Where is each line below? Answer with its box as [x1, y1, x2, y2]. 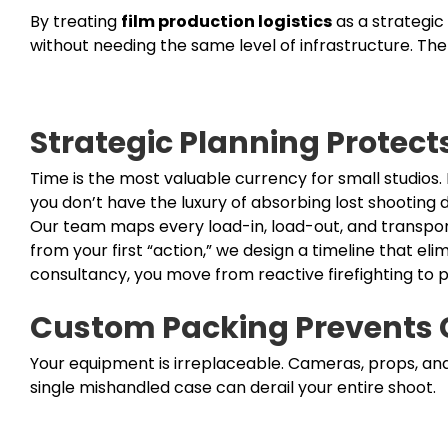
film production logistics [120, 9, 332, 33]
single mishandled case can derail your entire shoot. [29, 375, 436, 399]
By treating [29, 9, 121, 33]
